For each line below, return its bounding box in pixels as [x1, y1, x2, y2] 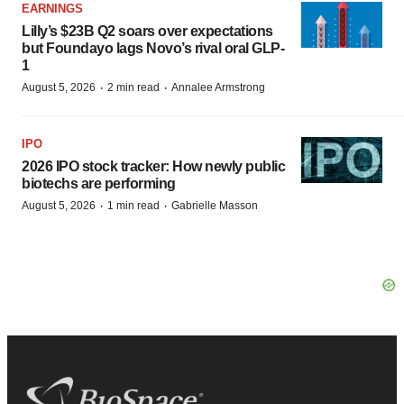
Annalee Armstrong [171, 81, 265, 95]
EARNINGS [22, 2, 83, 16]
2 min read [107, 81, 160, 95]
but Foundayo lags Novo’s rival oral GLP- [22, 41, 284, 57]
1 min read [107, 199, 160, 213]
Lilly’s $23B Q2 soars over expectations [22, 23, 273, 40]
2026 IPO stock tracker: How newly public [22, 159, 285, 175]
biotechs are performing [22, 176, 176, 192]
